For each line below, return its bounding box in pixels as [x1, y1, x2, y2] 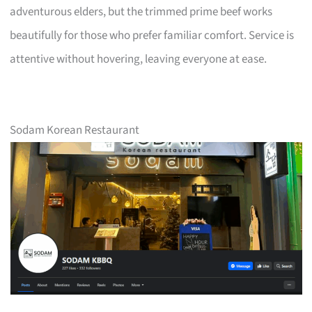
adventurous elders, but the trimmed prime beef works [10, 3, 273, 20]
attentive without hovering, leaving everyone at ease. [10, 50, 267, 68]
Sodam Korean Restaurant [10, 121, 140, 139]
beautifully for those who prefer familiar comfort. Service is [10, 26, 295, 44]
